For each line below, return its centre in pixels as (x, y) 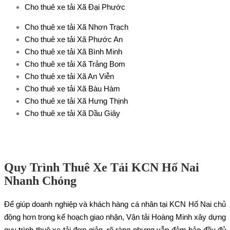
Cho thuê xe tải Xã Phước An (74, 39)
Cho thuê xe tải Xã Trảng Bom (75, 64)
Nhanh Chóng (40, 180)
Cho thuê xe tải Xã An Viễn (69, 76)
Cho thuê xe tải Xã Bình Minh (73, 51)
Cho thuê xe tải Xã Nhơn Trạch (76, 27)
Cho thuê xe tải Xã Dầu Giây (72, 113)
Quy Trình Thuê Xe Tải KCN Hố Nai (102, 167)
